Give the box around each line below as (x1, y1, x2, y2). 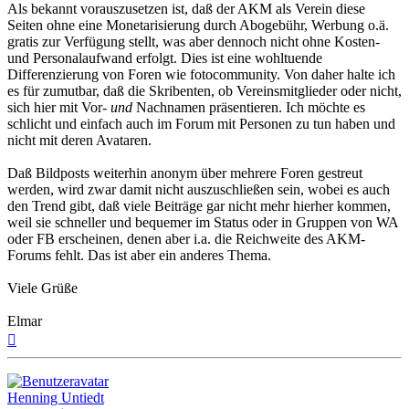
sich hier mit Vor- (7, 100, 110, 116)
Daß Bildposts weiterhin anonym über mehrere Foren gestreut (7, 165, 362, 182)
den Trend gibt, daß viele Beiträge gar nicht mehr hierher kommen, (7, 198, 391, 215)
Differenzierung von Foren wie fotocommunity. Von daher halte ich (7, 67, 395, 83)
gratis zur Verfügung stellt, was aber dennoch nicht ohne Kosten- (7, 34, 380, 50)
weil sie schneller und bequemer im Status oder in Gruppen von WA (7, 215, 398, 231)
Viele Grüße (7, 280, 78, 297)
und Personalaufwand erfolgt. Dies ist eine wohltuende (7, 50, 322, 67)
